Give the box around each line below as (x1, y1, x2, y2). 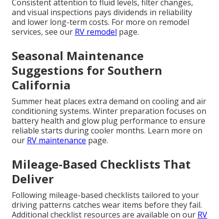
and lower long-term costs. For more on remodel (12, 17, 189, 28)
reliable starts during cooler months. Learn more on (12, 125, 202, 136)
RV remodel (75, 26, 117, 38)
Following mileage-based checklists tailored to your (12, 190, 199, 201)
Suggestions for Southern (12, 62, 162, 79)
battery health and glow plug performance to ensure (12, 115, 205, 127)
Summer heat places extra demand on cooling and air (12, 96, 206, 107)
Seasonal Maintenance (12, 47, 144, 64)
